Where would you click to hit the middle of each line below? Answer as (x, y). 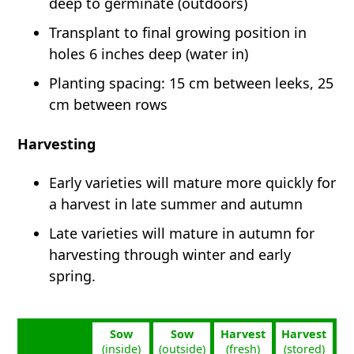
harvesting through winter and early (170, 255)
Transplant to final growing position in (178, 33)
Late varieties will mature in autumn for (182, 233)
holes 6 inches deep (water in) (149, 54)
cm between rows (109, 105)
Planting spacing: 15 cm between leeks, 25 (192, 83)
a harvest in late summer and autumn (176, 204)
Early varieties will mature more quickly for (193, 183)
